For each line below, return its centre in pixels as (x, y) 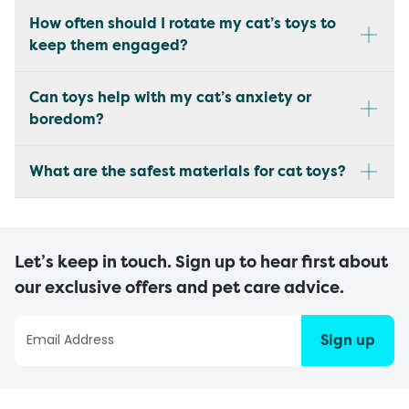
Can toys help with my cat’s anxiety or (170, 97)
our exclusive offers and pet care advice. (179, 287)
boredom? (67, 119)
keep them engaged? (109, 45)
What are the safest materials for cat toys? (188, 171)
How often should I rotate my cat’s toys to (183, 23)
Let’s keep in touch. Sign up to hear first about (201, 262)
